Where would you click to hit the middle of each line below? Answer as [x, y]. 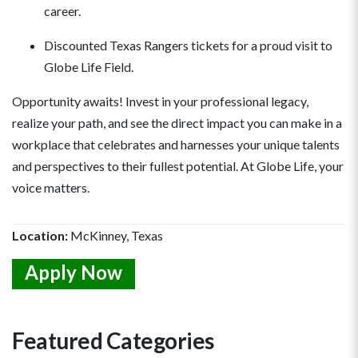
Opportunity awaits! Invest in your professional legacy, [160, 101]
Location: [40, 236]
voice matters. [51, 188]
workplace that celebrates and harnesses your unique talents [176, 145]
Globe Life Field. [89, 67]
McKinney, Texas [115, 236]
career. [62, 11]
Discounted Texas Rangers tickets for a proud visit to [188, 46]
